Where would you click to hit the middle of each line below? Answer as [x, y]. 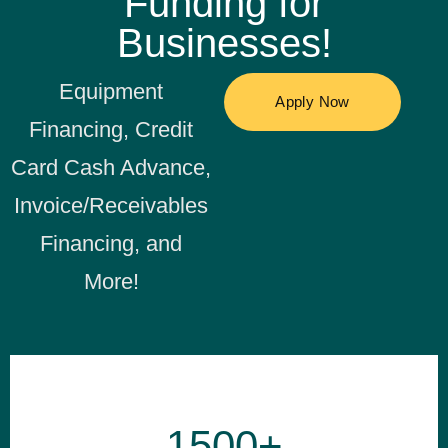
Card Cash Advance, [111, 167]
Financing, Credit [111, 129]
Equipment [111, 91]
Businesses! [224, 42]
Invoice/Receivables [111, 205]
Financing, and [111, 243]
